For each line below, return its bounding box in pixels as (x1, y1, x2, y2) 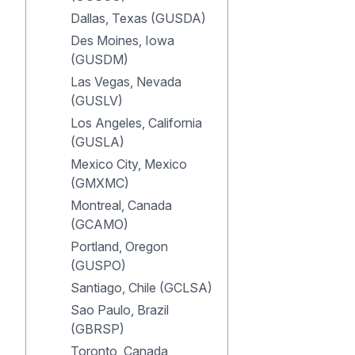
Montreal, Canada (71, 197, 172, 213)
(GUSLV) (71, 93, 123, 109)
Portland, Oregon (71, 239, 168, 254)
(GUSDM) (71, 52, 128, 67)
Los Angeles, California (71, 115, 202, 131)
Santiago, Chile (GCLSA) (71, 280, 212, 296)
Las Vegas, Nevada (71, 74, 181, 90)
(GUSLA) (71, 134, 124, 150)
